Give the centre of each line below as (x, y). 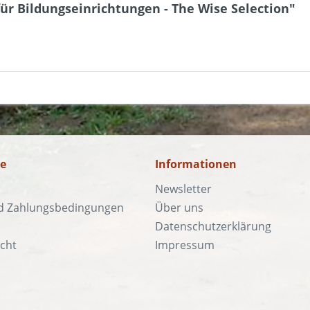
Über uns (179, 208)
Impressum (185, 245)
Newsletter (183, 189)
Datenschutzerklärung (213, 226)
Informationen (196, 164)
